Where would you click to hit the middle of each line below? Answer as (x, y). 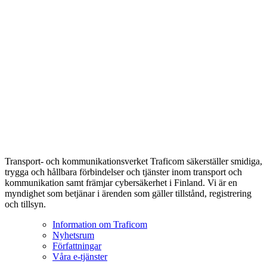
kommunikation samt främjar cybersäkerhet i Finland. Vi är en (121, 182)
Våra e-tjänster (80, 256)
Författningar (77, 246)
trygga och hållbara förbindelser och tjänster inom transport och (123, 172)
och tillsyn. (25, 204)
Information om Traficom (100, 224)
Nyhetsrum (73, 235)
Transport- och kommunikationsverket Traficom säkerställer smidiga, (133, 161)
